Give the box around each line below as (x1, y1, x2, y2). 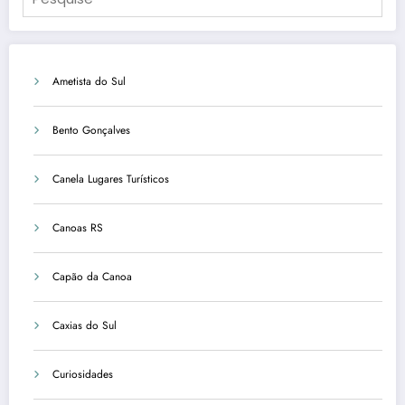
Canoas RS (52, 219, 103, 236)
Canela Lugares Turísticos (52, 170, 169, 187)
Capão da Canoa (52, 268, 132, 285)
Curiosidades (52, 365, 113, 382)
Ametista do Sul (52, 72, 126, 89)
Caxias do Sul (52, 316, 117, 334)
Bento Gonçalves (52, 121, 130, 138)
